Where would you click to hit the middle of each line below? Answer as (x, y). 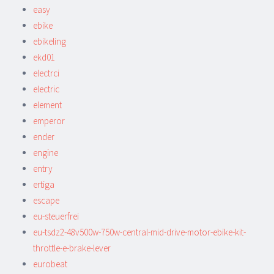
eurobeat (50, 264)
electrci (46, 73)
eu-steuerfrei (56, 216)
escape (46, 200)
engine (46, 152)
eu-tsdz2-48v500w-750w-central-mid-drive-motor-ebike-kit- (139, 232)
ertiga (44, 184)
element (47, 105)
